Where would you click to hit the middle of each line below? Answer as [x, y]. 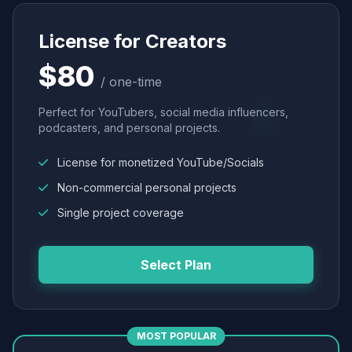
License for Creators [132, 41]
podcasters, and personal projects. [129, 128]
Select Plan [176, 265]
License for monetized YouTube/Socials [159, 162]
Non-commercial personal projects [145, 187]
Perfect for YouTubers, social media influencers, [163, 112]
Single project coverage [119, 213]
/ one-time [131, 82]
